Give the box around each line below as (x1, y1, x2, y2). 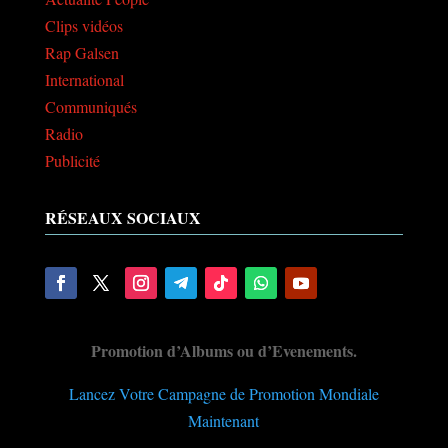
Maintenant (188, 410, 260, 432)
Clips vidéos (44, 15, 123, 37)
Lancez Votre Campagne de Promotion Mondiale (68, 383, 379, 405)
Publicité (44, 150, 100, 172)
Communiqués (44, 96, 137, 118)
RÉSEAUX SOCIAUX (44, 206, 201, 230)
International (44, 69, 124, 91)
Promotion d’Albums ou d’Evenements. (90, 339, 357, 363)
